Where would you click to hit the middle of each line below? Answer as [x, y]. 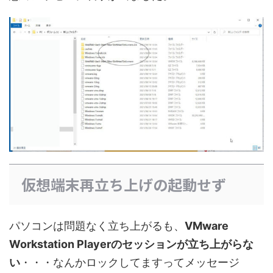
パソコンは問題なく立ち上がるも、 [97, 225]
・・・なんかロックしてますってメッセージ [130, 262]
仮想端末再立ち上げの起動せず [124, 184]
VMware [207, 225]
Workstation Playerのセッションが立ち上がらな [131, 244]
